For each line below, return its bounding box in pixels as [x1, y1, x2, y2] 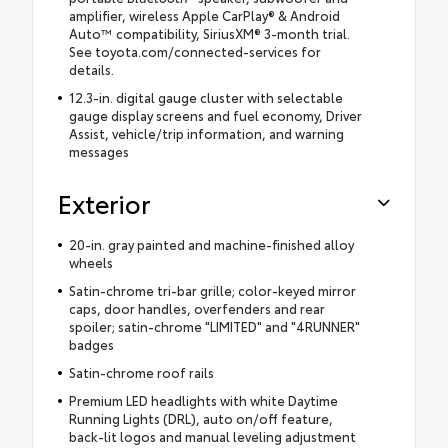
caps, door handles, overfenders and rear [68, 299, 325, 318]
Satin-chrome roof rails [68, 363, 214, 382]
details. [68, 60, 114, 79]
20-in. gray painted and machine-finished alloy [68, 235, 354, 254]
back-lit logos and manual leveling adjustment [68, 427, 356, 446]
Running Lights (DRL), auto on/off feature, [68, 409, 333, 428]
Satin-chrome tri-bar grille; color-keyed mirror [68, 281, 356, 300]
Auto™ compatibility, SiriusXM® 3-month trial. [68, 24, 350, 43]
